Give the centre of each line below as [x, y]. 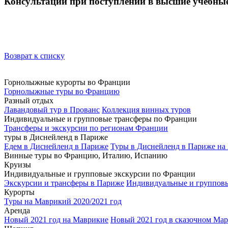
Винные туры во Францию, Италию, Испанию [86, 155]
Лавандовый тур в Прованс [52, 109]
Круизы [18, 164]
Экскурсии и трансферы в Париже [64, 183]
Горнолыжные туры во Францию [62, 91]
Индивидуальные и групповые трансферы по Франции [101, 119]
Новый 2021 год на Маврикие [56, 219]
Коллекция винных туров [146, 109]
